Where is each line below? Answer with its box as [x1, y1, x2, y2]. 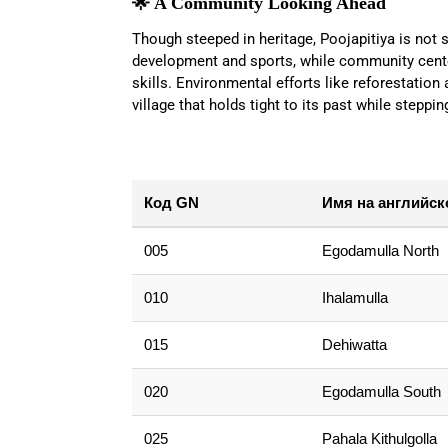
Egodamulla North [322, 242, 440, 259]
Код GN [144, 194, 200, 211]
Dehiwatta [322, 336, 388, 353]
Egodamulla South [322, 383, 442, 400]
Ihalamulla [322, 289, 389, 306]
